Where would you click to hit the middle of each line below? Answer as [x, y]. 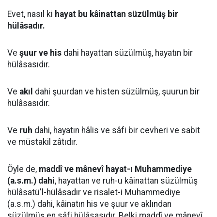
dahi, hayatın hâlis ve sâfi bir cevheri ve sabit [116, 130]
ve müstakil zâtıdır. [42, 142]
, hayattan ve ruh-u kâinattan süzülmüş [126, 181]
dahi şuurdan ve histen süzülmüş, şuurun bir [116, 92]
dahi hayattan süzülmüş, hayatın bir [127, 53]
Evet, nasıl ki [31, 14]
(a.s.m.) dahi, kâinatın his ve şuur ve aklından [89, 204]
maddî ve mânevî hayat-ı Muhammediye [115, 169]
